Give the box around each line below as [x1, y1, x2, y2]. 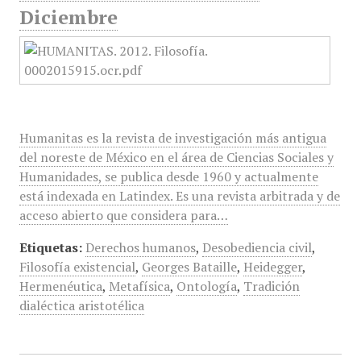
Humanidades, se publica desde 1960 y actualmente [19, 168, 318, 185]
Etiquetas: [19, 239, 82, 256]
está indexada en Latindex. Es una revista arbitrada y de [19, 187, 340, 205]
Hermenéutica [19, 277, 102, 295]
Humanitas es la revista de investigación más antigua [19, 129, 326, 147]
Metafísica [108, 277, 170, 295]
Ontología [176, 277, 237, 295]
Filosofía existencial [19, 258, 135, 276]
